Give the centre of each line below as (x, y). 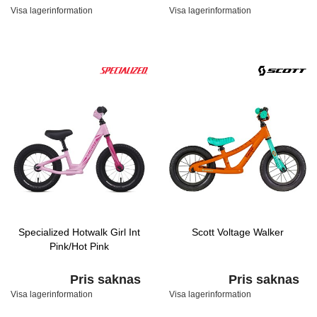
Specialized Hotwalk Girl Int (79, 232)
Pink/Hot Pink (79, 246)
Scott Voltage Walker (238, 232)
